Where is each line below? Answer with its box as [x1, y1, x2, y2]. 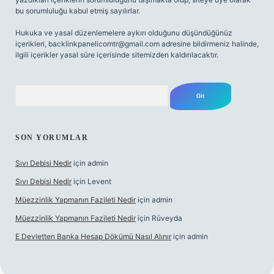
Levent [87, 177, 111, 186]
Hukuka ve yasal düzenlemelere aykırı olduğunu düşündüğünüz [15, 28, 232, 37]
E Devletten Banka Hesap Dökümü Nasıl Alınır [15, 232, 171, 241]
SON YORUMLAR [15, 133, 88, 142]
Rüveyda [152, 213, 182, 223]
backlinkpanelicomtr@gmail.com [48, 39, 160, 48]
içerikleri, [15, 39, 48, 48]
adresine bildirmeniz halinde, [160, 39, 259, 48]
